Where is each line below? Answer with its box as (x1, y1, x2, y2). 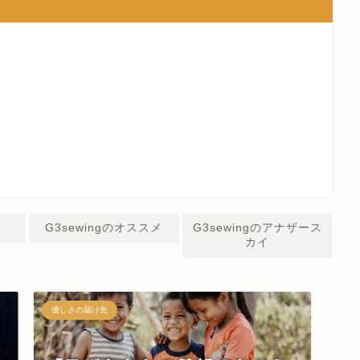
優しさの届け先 (51, 305, 108, 314)
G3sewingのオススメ (45, 221, 163, 234)
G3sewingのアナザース (192, 221, 322, 234)
